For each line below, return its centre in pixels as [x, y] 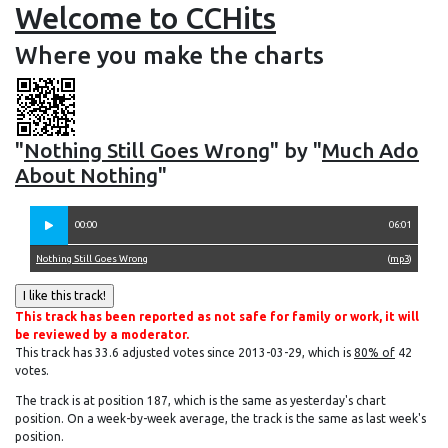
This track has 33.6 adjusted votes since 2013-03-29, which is [184, 352]
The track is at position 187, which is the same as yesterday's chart [200, 400]
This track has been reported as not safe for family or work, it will [217, 316]
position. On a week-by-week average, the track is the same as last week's [220, 418]
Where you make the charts [169, 55]
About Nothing [86, 175]
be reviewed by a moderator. [102, 334]
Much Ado [370, 150]
